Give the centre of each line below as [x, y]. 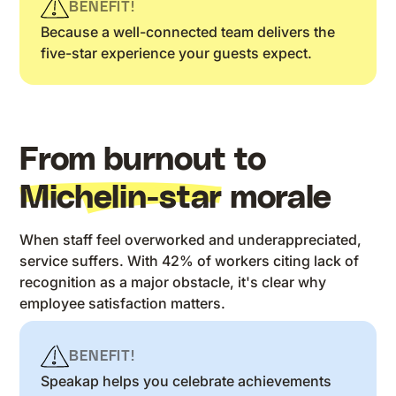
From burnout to [143, 160]
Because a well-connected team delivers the [188, 32]
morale [277, 198]
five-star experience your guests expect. [177, 53]
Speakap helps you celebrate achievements [187, 381]
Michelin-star [121, 198]
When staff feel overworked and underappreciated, [191, 240]
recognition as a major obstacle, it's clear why [173, 282]
